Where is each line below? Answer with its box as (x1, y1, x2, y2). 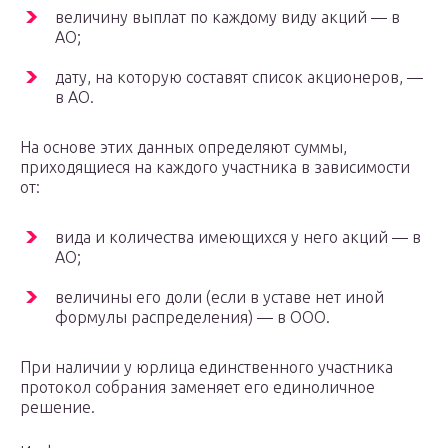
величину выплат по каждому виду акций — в (55, 7, 400, 26)
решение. (20, 397, 95, 416)
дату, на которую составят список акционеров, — (55, 67, 423, 86)
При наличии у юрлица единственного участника (20, 357, 393, 376)
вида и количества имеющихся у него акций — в (55, 227, 421, 246)
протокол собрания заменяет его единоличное (20, 377, 375, 396)
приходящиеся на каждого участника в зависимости (20, 157, 410, 176)
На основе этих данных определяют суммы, (20, 137, 347, 156)
